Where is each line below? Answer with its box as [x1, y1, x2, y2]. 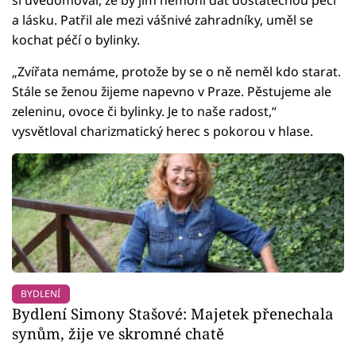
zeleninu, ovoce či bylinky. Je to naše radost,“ [12, 102, 277, 120]
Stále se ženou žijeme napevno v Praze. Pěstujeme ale [12, 82, 331, 100]
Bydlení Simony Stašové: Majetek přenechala [12, 303, 334, 323]
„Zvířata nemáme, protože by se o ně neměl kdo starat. [12, 62, 341, 80]
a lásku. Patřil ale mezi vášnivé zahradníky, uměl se [12, 10, 313, 29]
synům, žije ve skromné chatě [12, 323, 224, 343]
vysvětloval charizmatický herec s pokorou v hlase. [12, 122, 313, 140]
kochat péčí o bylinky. [12, 30, 140, 48]
